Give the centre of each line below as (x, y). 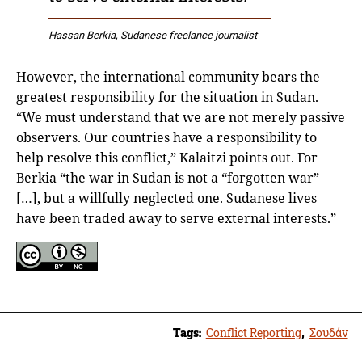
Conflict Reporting (253, 333)
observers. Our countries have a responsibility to (166, 138)
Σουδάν (328, 333)
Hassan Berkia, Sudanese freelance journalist (153, 36)
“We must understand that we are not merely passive (181, 118)
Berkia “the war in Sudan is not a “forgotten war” (168, 178)
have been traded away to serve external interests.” (176, 219)
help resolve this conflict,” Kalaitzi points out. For (167, 158)
